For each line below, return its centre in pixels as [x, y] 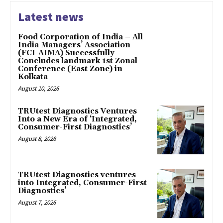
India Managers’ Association [74, 45]
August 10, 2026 [38, 89]
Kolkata [33, 77]
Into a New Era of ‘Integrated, [77, 119]
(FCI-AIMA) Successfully [66, 53]
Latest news [51, 17]
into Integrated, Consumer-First [82, 183]
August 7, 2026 [37, 203]
